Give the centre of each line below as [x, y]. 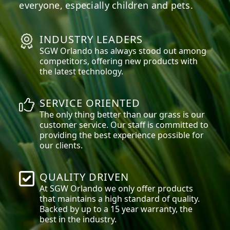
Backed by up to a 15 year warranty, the [116, 209]
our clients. [61, 145]
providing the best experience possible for [122, 135]
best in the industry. [78, 219]
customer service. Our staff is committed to [124, 124]
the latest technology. [82, 71]
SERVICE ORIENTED [90, 103]
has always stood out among [150, 51]
